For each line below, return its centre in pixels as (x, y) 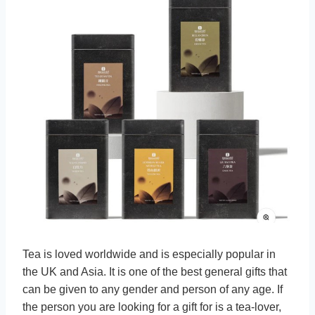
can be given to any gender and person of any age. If (153, 289)
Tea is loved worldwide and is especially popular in (149, 254)
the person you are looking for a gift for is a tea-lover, (152, 307)
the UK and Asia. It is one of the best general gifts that (155, 271)
